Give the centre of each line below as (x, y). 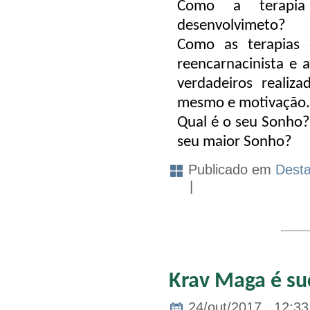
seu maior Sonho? (235, 143)
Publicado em (230, 170)
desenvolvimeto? (231, 26)
